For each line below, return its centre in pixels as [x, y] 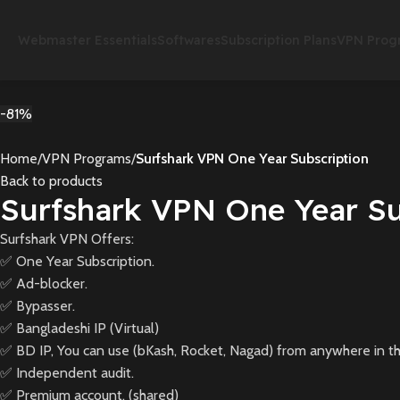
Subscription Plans [279, 40]
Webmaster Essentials [87, 40]
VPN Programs [87, 158]
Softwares [189, 40]
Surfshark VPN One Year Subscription [252, 158]
